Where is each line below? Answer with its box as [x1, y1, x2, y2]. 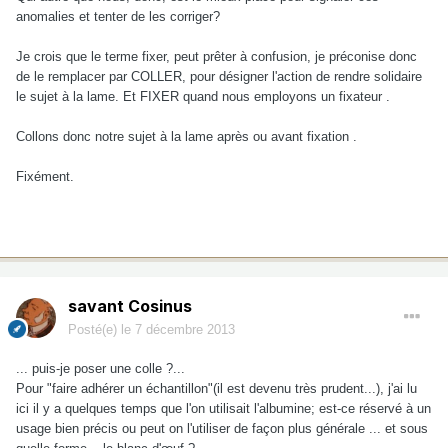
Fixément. [16, 169, 74, 185]
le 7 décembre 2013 [121, 322, 235, 338]
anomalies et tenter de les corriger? [16, 9, 220, 25]
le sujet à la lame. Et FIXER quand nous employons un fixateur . [16, 89, 390, 105]
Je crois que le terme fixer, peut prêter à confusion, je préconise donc [16, 49, 417, 65]
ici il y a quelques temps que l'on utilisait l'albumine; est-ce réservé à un [16, 401, 431, 417]
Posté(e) [68, 322, 121, 338]
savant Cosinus [68, 296, 192, 317]
